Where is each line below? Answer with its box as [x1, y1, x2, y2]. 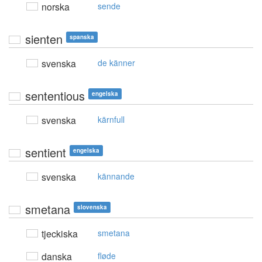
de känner [98, 57, 135, 69]
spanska [70, 33, 94, 42]
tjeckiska [39, 227, 78, 241]
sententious [25, 87, 85, 105]
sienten [25, 30, 63, 48]
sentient [25, 144, 66, 161]
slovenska [77, 203, 107, 212]
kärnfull [98, 113, 125, 126]
